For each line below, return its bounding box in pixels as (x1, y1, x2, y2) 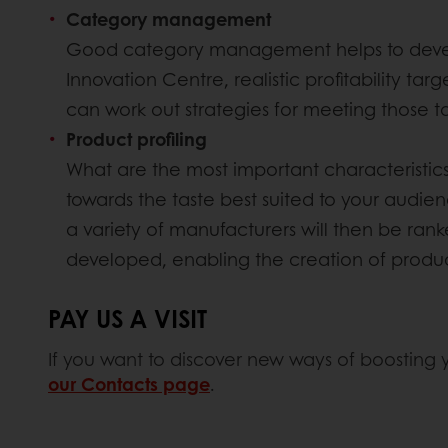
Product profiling (66, 126, 207, 153)
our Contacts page (48, 371, 210, 398)
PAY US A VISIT (48, 301, 207, 336)
